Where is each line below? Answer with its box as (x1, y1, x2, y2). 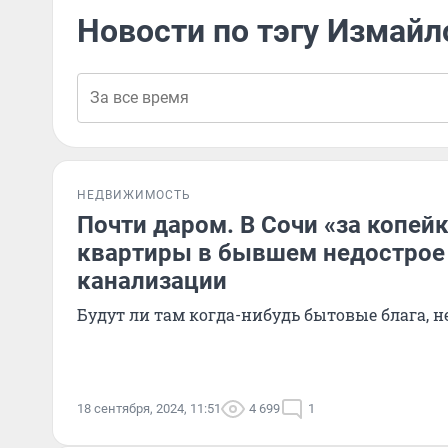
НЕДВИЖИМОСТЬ (77, 188, 191, 202)
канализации (77, 267, 227, 295)
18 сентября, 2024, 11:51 (77, 401, 221, 416)
